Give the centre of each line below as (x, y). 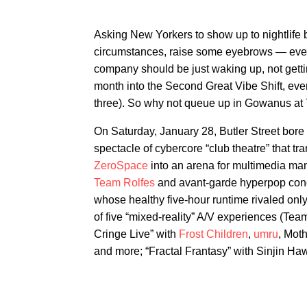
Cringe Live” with (136, 234)
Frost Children (213, 234)
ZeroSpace (121, 166)
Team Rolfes (124, 183)
